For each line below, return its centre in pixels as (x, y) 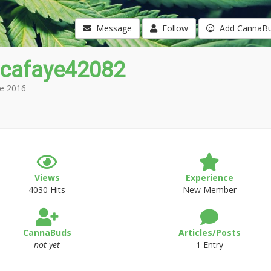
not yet (47, 245)
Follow (172, 28)
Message (111, 28)
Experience (209, 178)
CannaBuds (47, 233)
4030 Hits (47, 190)
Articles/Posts (209, 233)
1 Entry (209, 245)
